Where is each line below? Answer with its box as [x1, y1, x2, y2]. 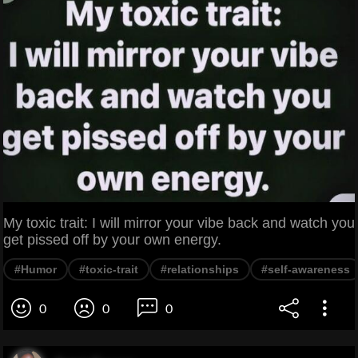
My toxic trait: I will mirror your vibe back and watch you [3, 214, 355, 231]
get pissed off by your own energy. [3, 231, 221, 248]
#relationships [161, 262, 239, 276]
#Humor [14, 262, 57, 276]
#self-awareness [261, 262, 350, 276]
